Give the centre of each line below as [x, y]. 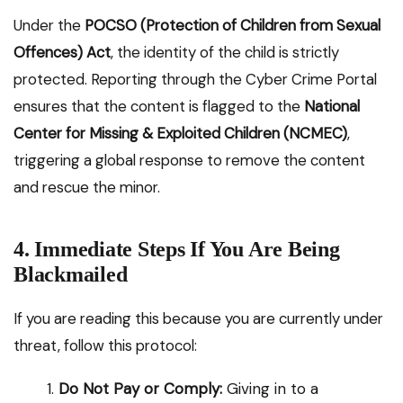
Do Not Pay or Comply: [140, 389]
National [332, 107]
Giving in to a [270, 389]
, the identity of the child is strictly [225, 53]
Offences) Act [62, 53]
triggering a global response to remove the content [189, 161]
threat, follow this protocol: [105, 346]
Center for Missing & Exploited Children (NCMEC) [180, 134]
